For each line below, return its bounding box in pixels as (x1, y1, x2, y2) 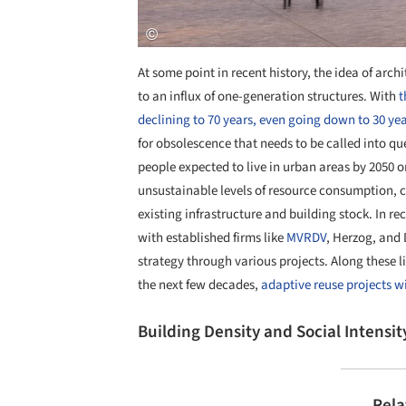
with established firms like (138, 227, 286, 247)
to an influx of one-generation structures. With (138, 86, 399, 106)
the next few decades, (138, 275, 261, 295)
